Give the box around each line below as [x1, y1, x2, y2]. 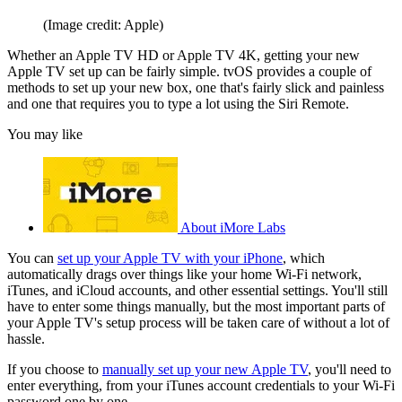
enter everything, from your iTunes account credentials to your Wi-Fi [7, 377, 395, 393]
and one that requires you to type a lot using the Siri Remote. [7, 95, 349, 111]
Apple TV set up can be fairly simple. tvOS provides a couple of [7, 63, 371, 79]
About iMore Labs [180, 219, 285, 235]
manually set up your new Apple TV [102, 361, 308, 377]
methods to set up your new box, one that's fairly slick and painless [7, 79, 384, 95]
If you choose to [7, 361, 102, 377]
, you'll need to [308, 361, 391, 377]
